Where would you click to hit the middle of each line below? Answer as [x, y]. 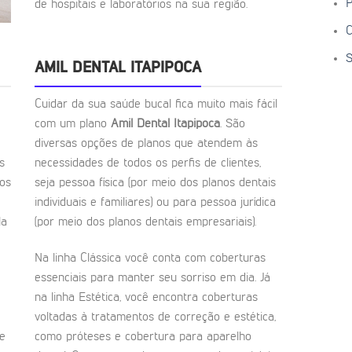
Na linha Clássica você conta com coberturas [150, 258]
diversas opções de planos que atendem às [146, 144]
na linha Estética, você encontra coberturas [146, 297]
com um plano [73, 125]
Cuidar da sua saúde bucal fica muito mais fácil [156, 105]
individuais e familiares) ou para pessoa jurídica [155, 203]
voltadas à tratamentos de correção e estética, [155, 317]
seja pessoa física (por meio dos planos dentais [155, 183]
